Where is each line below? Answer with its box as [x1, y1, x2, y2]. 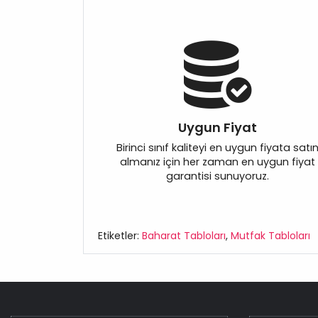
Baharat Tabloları [142, 229, 226, 243]
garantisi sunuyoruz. [165, 169, 269, 184]
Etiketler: [98, 229, 142, 243]
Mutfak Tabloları [231, 229, 310, 243]
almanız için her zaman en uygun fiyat [119, 155, 315, 170]
